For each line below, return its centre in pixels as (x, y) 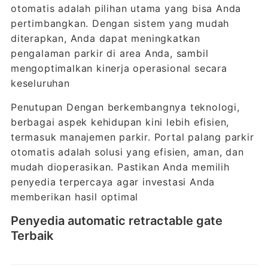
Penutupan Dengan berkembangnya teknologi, (125, 107)
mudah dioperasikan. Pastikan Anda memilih (120, 167)
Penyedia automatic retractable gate (116, 221)
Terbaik (32, 236)
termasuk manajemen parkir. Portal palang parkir (132, 137)
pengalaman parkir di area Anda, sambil (109, 53)
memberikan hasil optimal (74, 197)
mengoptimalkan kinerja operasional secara (119, 68)
